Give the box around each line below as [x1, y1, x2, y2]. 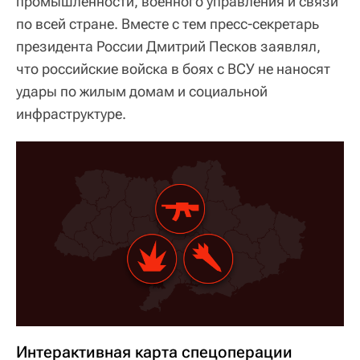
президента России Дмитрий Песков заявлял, [16, 38, 321, 55]
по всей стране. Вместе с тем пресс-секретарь [16, 15, 319, 32]
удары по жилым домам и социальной [16, 83, 268, 100]
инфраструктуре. [16, 105, 126, 122]
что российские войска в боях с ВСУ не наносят [16, 60, 330, 77]
